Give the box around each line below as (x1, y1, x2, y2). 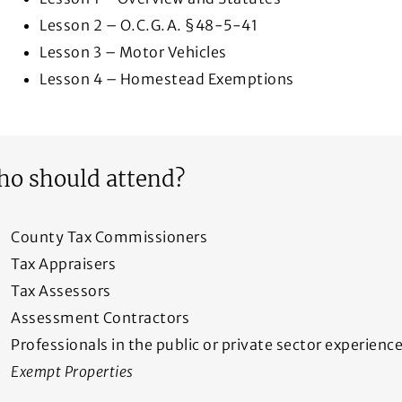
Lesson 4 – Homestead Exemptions (39, 70, 294, 89)
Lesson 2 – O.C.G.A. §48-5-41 (39, 16, 258, 35)
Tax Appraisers (11, 255, 116, 274)
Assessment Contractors (11, 309, 189, 328)
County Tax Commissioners (11, 228, 207, 247)
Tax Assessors (11, 282, 111, 301)
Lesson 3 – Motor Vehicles (39, 43, 227, 62)
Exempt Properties (11, 363, 134, 381)
